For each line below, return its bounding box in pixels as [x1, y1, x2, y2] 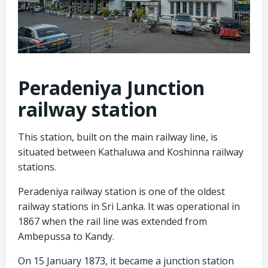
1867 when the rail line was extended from [18, 215, 207, 229]
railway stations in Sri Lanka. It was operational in [18, 200, 240, 214]
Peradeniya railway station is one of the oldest [18, 185, 225, 199]
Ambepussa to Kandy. [18, 230, 114, 243]
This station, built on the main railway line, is [18, 130, 218, 144]
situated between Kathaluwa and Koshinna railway [18, 145, 243, 159]
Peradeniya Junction [18, 75, 205, 101]
